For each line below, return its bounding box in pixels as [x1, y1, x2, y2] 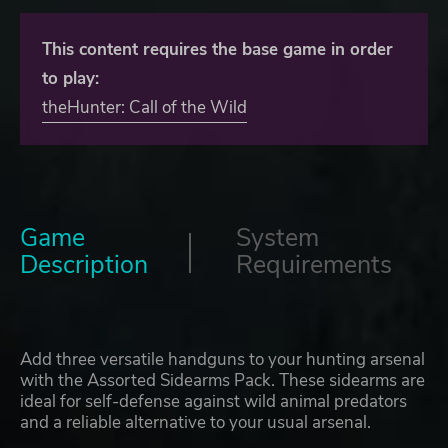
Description [20, 247, 148, 282]
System [236, 220, 319, 255]
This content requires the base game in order [42, 37, 393, 61]
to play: [42, 66, 99, 90]
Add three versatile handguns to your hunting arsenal [20, 347, 425, 371]
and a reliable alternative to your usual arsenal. [20, 410, 375, 434]
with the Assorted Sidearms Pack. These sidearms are [20, 368, 425, 392]
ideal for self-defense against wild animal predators [20, 389, 407, 413]
